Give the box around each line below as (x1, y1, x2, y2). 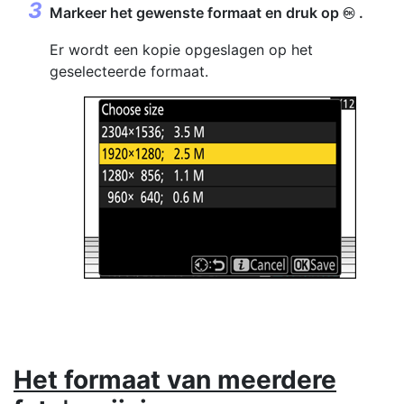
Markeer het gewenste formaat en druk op (50, 4, 343, 22)
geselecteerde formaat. (50, 62, 208, 80)
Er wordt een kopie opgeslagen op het (50, 41, 313, 59)
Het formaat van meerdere (14, 364, 336, 395)
